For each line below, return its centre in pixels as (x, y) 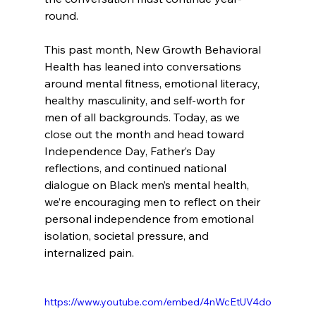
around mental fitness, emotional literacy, (153, 83)
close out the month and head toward (145, 134)
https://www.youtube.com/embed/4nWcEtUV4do (158, 302)
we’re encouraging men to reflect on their (153, 201)
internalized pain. (89, 252)
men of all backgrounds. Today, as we (143, 117)
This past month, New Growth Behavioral (154, 49)
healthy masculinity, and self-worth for (146, 100)
